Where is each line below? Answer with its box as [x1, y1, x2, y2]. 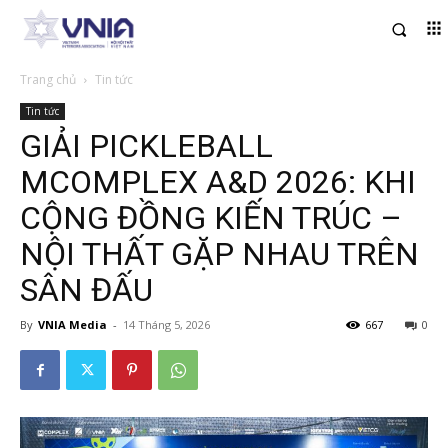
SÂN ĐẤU [20, 271, 153, 310]
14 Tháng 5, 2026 [123, 317, 210, 333]
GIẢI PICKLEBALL [20, 127, 273, 166]
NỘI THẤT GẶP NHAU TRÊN [20, 235, 419, 274]
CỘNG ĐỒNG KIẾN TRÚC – [20, 199, 402, 238]
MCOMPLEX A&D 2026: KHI [20, 163, 416, 202]
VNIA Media [38, 317, 107, 333]
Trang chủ [20, 71, 76, 89]
